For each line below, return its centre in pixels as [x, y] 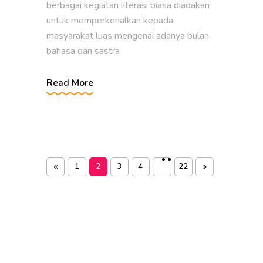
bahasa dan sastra [83, 51]
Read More [70, 83]
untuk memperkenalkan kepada [110, 21]
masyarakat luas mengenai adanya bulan [128, 36]
